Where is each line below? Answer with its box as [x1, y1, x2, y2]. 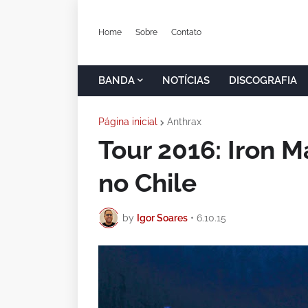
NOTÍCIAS [162, 74, 210, 87]
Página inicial [98, 116, 157, 127]
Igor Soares [137, 212, 188, 223]
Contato [171, 27, 201, 37]
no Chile [98, 168, 197, 198]
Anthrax [167, 116, 201, 127]
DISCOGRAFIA [229, 74, 297, 87]
